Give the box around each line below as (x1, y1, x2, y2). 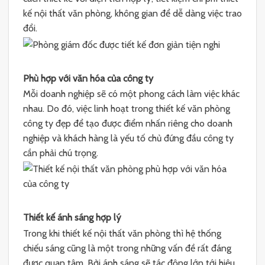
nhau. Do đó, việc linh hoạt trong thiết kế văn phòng (23, 103, 230, 115)
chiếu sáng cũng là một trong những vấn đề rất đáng (23, 242, 231, 254)
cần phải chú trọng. (23, 147, 98, 159)
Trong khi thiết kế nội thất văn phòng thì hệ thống (23, 227, 221, 239)
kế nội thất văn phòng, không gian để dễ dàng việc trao (23, 7, 242, 19)
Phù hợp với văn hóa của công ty (23, 72, 153, 84)
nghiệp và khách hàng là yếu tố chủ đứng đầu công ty (23, 132, 234, 144)
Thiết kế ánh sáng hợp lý (23, 212, 121, 224)
